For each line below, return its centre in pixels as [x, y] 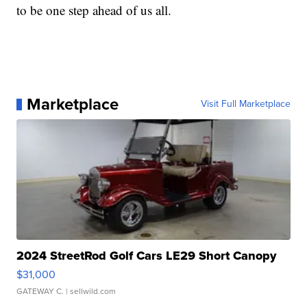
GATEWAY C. [40, 292]
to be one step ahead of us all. [94, 10]
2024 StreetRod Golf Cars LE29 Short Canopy [147, 256]
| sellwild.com [90, 292]
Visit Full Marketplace [245, 104]
